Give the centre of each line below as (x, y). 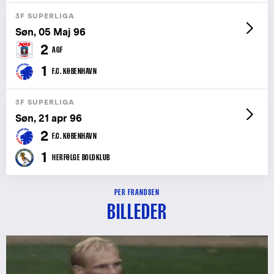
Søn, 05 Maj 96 (50, 32)
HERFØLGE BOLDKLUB (81, 157)
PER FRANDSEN (137, 192)
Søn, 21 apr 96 (49, 118)
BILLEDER (137, 211)
